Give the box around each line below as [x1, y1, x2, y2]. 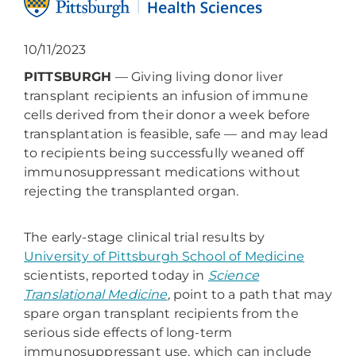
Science [207, 268, 259, 284]
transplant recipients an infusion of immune [24, 88, 308, 104]
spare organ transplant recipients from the [24, 306, 299, 322]
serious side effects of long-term [24, 325, 233, 341]
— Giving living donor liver [111, 69, 284, 85]
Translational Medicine [24, 287, 168, 303]
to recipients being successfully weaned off [24, 145, 304, 161]
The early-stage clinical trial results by [24, 230, 265, 246]
